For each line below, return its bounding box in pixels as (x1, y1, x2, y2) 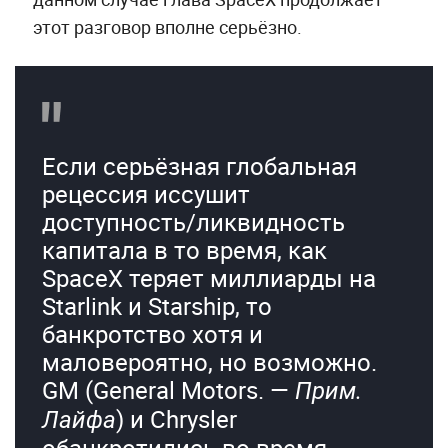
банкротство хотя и (41, 317, 263, 350)
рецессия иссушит (41, 177, 250, 210)
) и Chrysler (115, 402, 237, 435)
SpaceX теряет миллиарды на (41, 261, 376, 294)
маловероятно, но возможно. (41, 345, 377, 378)
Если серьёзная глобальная (41, 149, 357, 182)
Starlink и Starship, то (41, 289, 272, 322)
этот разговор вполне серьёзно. (32, 15, 302, 40)
